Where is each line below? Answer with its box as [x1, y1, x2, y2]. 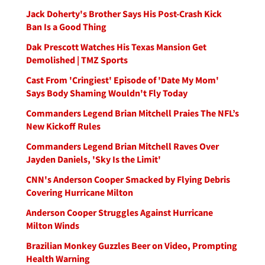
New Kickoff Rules [26, 120, 101, 132]
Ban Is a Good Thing [26, 21, 106, 33]
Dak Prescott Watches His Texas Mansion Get [26, 41, 206, 53]
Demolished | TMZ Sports [26, 54, 128, 66]
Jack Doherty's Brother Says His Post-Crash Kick [26, 8, 222, 20]
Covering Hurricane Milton [26, 186, 133, 198]
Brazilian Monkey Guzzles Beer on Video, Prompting [26, 240, 237, 251]
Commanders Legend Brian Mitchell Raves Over [26, 140, 219, 152]
